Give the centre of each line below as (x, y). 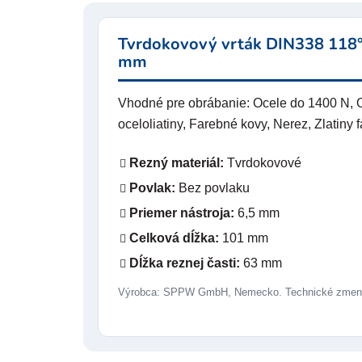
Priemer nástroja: (182, 213)
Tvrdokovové (263, 162)
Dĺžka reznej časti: (185, 263)
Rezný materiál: (177, 162)
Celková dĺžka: (174, 238)
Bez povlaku (213, 187)
